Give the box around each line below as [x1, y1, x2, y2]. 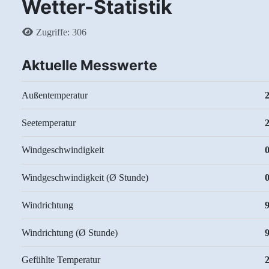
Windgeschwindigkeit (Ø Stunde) [22, 172, 148, 183]
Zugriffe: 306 [36, 27, 86, 38]
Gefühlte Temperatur [22, 255, 100, 265]
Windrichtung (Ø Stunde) [22, 227, 118, 238]
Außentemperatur [22, 89, 88, 100]
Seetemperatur [22, 117, 76, 128]
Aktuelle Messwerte [22, 57, 157, 74]
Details [21, 26, 49, 37]
